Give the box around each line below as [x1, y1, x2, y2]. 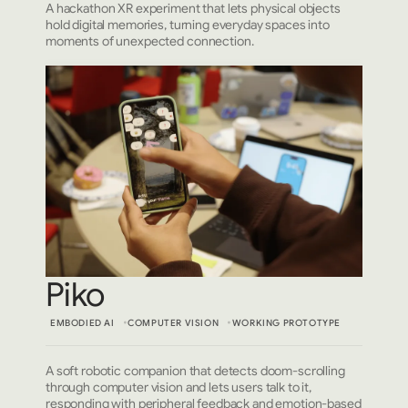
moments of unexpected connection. [46, 33, 254, 50]
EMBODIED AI [50, 317, 115, 330]
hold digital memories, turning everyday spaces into [46, 16, 330, 34]
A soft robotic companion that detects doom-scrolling [46, 362, 345, 380]
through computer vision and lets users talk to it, [46, 379, 311, 396]
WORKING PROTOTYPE [231, 317, 342, 330]
